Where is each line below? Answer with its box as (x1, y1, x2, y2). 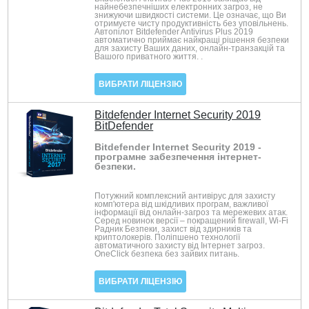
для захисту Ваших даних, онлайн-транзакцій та (94, 43, 286, 53)
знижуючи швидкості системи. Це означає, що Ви (94, 10, 287, 20)
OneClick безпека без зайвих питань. (94, 248, 240, 259)
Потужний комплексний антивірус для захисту (94, 190, 276, 201)
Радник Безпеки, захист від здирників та (94, 223, 252, 234)
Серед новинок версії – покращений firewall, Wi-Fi (94, 215, 289, 226)
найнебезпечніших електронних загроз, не (94, 1, 263, 12)
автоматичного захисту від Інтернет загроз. (94, 240, 266, 250)
